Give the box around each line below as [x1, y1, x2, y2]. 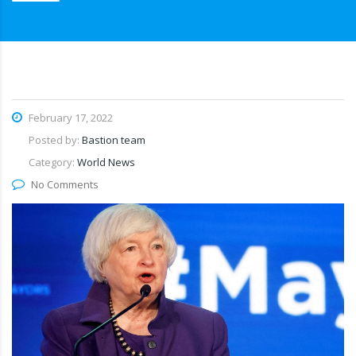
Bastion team [82, 133, 145, 148]
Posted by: [29, 133, 82, 148]
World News [77, 155, 135, 170]
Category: [29, 155, 77, 170]
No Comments [31, 177, 99, 192]
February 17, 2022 [26, 110, 113, 126]
